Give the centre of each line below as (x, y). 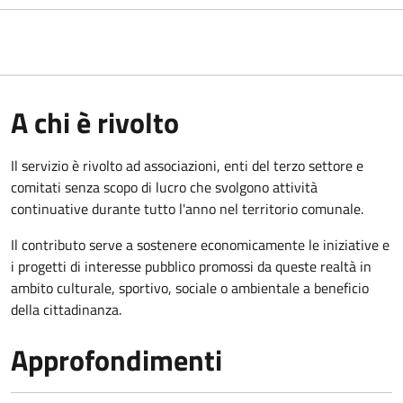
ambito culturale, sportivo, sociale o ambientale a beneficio (190, 287)
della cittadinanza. (66, 309)
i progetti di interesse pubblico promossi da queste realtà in (191, 266)
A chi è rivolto (95, 122)
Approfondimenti (116, 359)
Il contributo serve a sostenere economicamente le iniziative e (200, 244)
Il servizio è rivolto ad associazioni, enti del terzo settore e (187, 165)
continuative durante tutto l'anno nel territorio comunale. (187, 208)
